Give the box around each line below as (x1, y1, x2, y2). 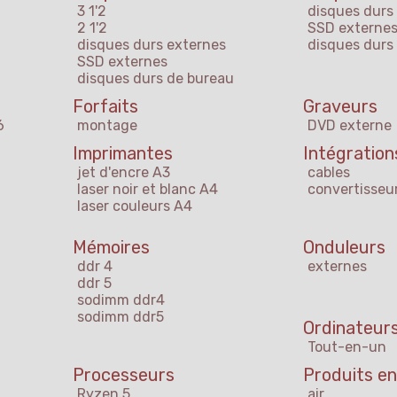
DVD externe (307, 117, 392, 135)
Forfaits (73, 96, 138, 118)
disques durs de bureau (77, 70, 234, 88)
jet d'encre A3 (77, 164, 170, 182)
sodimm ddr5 (77, 308, 164, 326)
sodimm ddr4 (77, 292, 165, 309)
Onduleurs (303, 237, 385, 259)
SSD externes (77, 53, 167, 71)
